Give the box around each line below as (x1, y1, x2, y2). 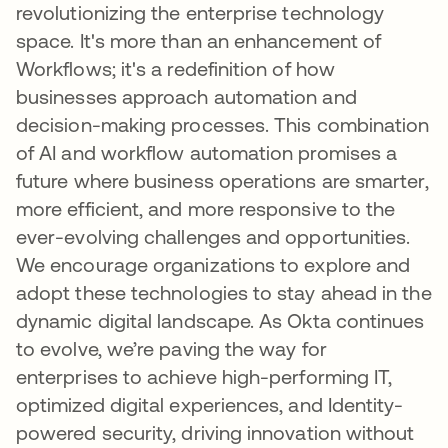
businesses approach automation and (16, 84, 357, 108)
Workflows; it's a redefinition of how (16, 56, 335, 80)
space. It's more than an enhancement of (16, 28, 382, 52)
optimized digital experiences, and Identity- (16, 392, 404, 416)
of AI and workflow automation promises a (16, 140, 398, 164)
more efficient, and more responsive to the (16, 196, 396, 220)
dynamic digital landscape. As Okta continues (16, 308, 425, 332)
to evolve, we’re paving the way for (16, 336, 327, 360)
